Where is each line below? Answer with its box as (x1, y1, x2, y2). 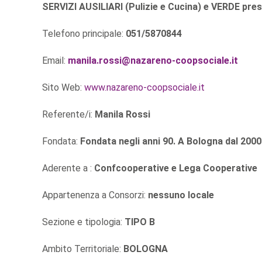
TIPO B (125, 216, 155, 227)
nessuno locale (148, 189, 214, 201)
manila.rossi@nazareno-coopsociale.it (68, 54, 238, 66)
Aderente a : (42, 162, 94, 174)
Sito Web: (42, 81, 84, 93)
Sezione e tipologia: (42, 216, 125, 227)
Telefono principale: (42, 27, 126, 39)
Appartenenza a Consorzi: (42, 189, 148, 201)
